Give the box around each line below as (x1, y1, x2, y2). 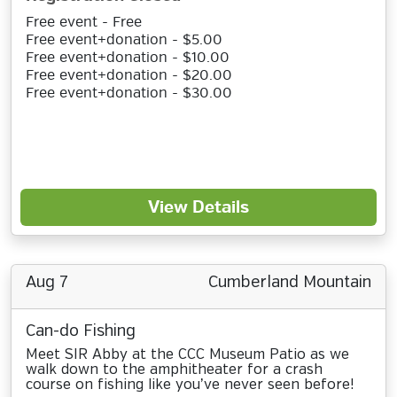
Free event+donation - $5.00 (26, 31, 222, 49)
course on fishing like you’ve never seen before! (26, 378, 354, 393)
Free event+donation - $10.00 (26, 49, 230, 66)
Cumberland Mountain (208, 275, 371, 291)
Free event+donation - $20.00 (26, 66, 232, 84)
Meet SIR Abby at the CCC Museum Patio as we (26, 347, 349, 362)
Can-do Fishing (26, 323, 136, 339)
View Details (148, 197, 249, 218)
